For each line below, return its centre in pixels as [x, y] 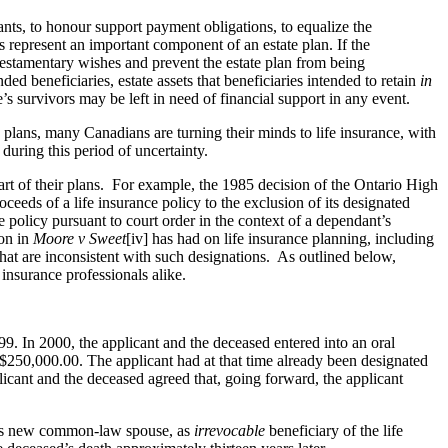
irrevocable [229, 430]
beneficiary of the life [334, 430]
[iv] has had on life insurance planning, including [280, 238]
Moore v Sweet [79, 238]
